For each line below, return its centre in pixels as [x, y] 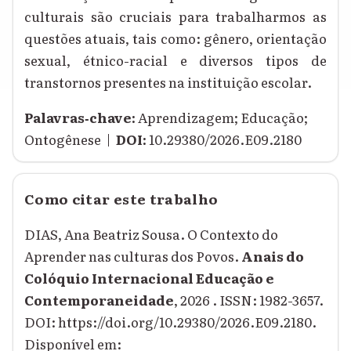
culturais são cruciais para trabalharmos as [175, 16]
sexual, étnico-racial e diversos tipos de [175, 60]
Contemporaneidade [99, 300]
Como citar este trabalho [121, 199]
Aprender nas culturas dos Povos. [133, 256]
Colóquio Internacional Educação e [149, 278]
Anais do [273, 256]
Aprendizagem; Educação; [222, 118]
